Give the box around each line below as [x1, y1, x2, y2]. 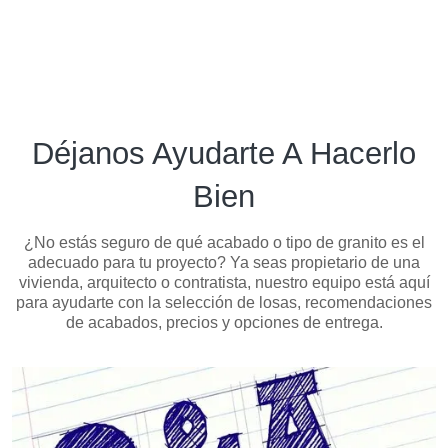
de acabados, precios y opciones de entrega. [65, 313, 383, 331]
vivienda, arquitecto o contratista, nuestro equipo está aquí [18, 273, 430, 291]
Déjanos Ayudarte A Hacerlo [32, 135, 416, 171]
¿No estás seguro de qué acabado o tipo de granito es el [23, 233, 425, 251]
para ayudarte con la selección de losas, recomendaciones [16, 293, 432, 311]
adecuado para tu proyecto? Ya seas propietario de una [28, 253, 420, 271]
